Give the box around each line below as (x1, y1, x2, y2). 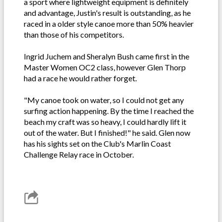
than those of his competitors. (24, 30, 124, 40)
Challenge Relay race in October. (24, 150, 134, 160)
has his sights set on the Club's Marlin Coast (24, 139, 171, 149)
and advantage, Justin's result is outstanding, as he (24, 8, 191, 18)
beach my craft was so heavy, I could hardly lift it (24, 117, 186, 127)
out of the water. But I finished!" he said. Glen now (24, 128, 190, 138)
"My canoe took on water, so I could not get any (24, 95, 184, 105)
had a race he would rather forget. (24, 73, 137, 83)
